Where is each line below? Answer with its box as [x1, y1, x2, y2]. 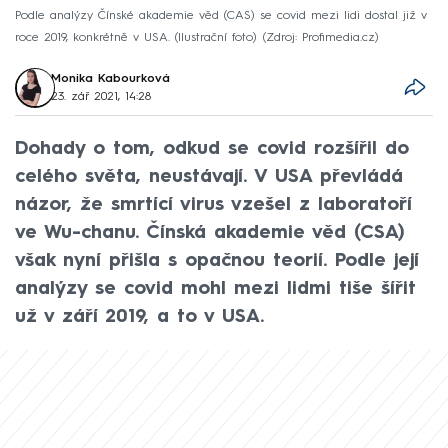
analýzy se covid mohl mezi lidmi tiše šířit [15, 279, 416, 298]
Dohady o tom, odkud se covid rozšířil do [15, 139, 409, 158]
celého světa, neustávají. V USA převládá [15, 167, 403, 186]
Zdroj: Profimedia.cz [266, 31, 375, 44]
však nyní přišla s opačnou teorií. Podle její [15, 251, 419, 270]
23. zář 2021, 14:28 [51, 90, 152, 103]
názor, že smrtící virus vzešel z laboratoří [15, 195, 412, 214]
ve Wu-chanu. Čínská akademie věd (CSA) [15, 223, 405, 242]
